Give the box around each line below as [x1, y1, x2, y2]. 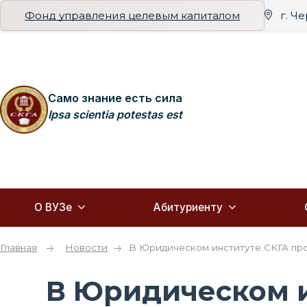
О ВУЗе [34, 201, 72, 214]
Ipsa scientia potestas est [48, 107, 182, 121]
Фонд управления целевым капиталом [25, 8, 241, 22]
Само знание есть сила [48, 90, 182, 105]
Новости [65, 242, 108, 253]
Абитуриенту [153, 201, 223, 214]
